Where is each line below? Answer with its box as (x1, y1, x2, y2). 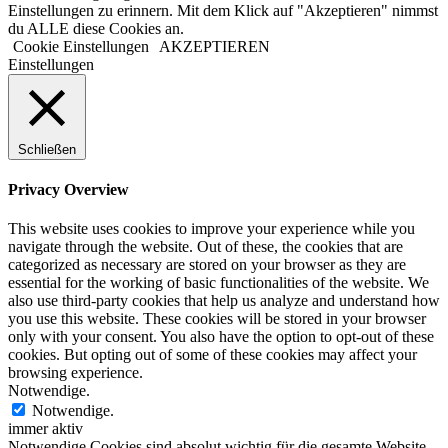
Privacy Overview (8, 181, 129, 199)
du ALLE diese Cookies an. (8, 19, 184, 37)
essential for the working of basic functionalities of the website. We (8, 274, 429, 292)
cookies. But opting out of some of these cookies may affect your (8, 346, 417, 364)
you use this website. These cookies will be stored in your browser (8, 310, 426, 328)
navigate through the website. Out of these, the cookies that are (8, 238, 403, 256)
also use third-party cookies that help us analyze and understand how (8, 292, 440, 310)
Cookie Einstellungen (13, 37, 149, 55)
